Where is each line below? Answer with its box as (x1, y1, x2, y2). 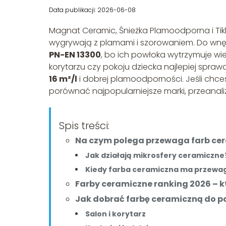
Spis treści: (59, 119, 109, 133)
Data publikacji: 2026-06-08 (49, 6, 136, 15)
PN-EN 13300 (49, 49, 101, 61)
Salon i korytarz (85, 209, 146, 219)
